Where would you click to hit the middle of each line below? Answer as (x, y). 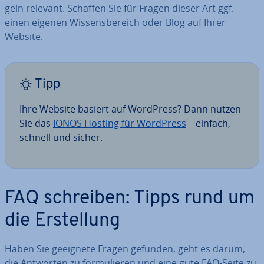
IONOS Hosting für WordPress (120, 123)
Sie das (36, 123)
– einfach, (208, 123)
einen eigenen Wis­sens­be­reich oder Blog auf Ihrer (115, 22)
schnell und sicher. (61, 137)
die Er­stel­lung (62, 221)
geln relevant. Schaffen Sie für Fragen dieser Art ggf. (119, 8)
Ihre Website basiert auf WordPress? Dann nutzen (130, 109)
